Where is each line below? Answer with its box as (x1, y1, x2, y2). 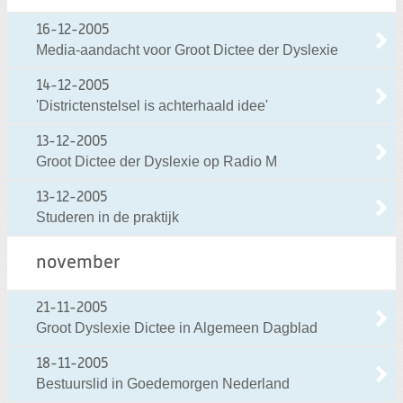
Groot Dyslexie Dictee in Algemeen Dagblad (36, 320, 318, 336)
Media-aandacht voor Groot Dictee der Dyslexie (36, 42, 338, 58)
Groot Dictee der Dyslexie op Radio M (36, 154, 277, 170)
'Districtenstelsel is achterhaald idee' (36, 98, 268, 114)
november (36, 254, 121, 273)
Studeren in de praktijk (36, 210, 179, 226)
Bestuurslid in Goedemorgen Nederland (36, 376, 290, 392)
